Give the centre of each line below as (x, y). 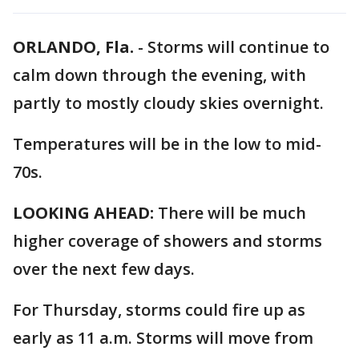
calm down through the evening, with (159, 75)
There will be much (232, 213)
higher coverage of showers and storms (167, 241)
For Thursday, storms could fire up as (159, 310)
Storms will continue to (238, 47)
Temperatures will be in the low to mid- (167, 144)
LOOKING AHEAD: (85, 213)
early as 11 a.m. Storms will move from (163, 338)
